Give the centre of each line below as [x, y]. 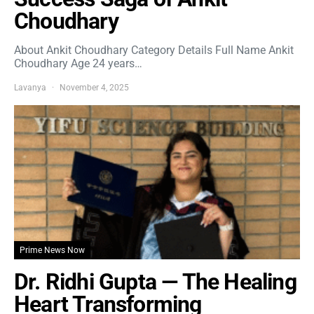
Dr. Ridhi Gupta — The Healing [155, 282]
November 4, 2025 [94, 88]
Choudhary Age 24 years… [78, 63]
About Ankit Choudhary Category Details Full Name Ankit [154, 50]
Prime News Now [52, 250]
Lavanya [30, 88]
